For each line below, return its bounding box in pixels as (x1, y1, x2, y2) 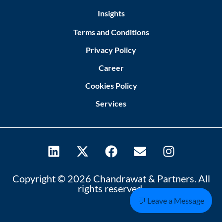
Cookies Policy (85, 81, 137, 91)
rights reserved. (78, 182, 144, 195)
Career (98, 63, 124, 73)
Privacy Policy (86, 45, 136, 55)
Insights (97, 8, 125, 18)
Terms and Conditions (73, 27, 149, 37)
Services (96, 99, 126, 109)
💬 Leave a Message (138, 196, 204, 205)
